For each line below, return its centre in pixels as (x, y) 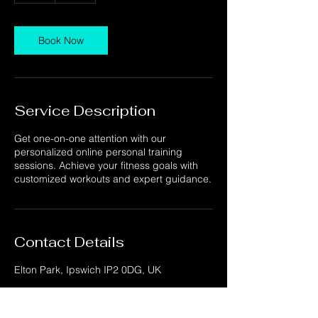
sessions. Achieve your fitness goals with (106, 165)
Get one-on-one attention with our (90, 138)
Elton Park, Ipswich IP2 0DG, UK (88, 270)
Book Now (61, 40)
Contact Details (69, 242)
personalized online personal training (98, 152)
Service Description (85, 111)
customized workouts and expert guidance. (113, 179)
